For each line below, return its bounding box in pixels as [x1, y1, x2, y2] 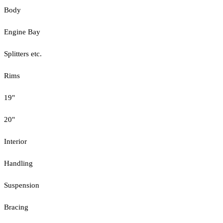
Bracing [4, 203, 28, 211]
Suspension [4, 181, 39, 189]
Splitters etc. [4, 49, 42, 58]
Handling [4, 159, 33, 167]
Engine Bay [4, 27, 40, 36]
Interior [4, 137, 27, 145]
